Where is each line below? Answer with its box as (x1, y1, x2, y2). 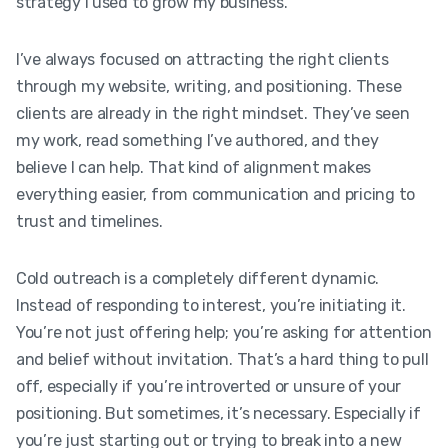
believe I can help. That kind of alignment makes (16, 157, 372, 177)
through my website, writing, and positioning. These (16, 76, 402, 96)
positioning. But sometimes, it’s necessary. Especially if (16, 403, 421, 423)
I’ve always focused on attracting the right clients (16, 49, 389, 69)
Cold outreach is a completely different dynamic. (16, 268, 380, 288)
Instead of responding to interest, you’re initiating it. (16, 295, 406, 315)
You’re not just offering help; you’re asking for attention (16, 322, 432, 342)
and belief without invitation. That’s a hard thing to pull (16, 349, 429, 369)
